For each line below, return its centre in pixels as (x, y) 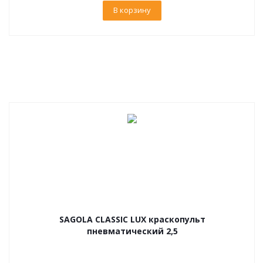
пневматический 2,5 (132, 231)
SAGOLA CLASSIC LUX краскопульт (132, 219)
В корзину (132, 10)
